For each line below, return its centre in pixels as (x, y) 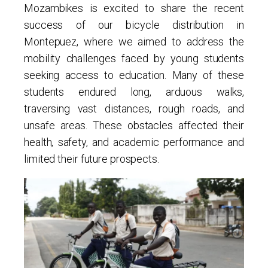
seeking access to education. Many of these (134, 75)
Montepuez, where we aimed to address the (134, 42)
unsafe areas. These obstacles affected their (134, 125)
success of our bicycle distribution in (134, 25)
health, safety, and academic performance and (134, 142)
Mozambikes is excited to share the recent (134, 8)
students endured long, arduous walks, (134, 92)
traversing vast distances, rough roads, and (134, 109)
